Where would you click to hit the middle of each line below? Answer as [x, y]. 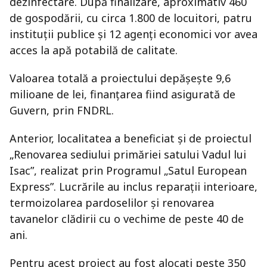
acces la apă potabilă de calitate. [94, 50]
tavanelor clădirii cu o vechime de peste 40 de [127, 219]
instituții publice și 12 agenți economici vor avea [133, 34]
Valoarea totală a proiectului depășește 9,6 [120, 78]
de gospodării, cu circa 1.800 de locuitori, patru [131, 18]
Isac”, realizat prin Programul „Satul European [128, 170]
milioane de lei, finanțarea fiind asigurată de [122, 94]
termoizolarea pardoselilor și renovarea [112, 203]
